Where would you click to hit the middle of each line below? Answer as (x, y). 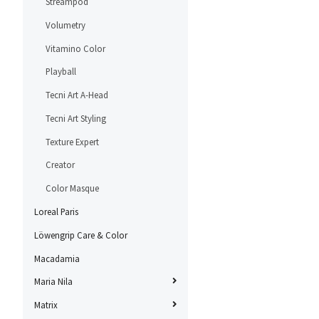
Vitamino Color (75, 48)
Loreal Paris (56, 211)
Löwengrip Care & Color (81, 235)
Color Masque (72, 188)
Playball (61, 72)
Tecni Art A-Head (77, 95)
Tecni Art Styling (76, 118)
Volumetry (66, 25)
